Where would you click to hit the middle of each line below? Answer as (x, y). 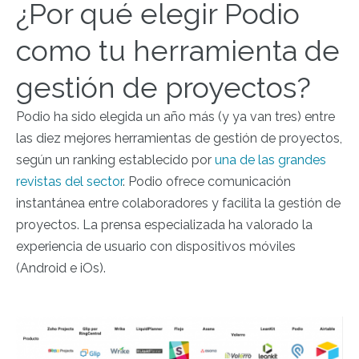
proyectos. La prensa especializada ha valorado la (164, 225)
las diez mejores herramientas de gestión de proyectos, (179, 138)
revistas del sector (69, 182)
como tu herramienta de (178, 50)
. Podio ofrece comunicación (207, 182)
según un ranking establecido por (115, 160)
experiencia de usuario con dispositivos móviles (156, 246)
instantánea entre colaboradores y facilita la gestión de (178, 203)
